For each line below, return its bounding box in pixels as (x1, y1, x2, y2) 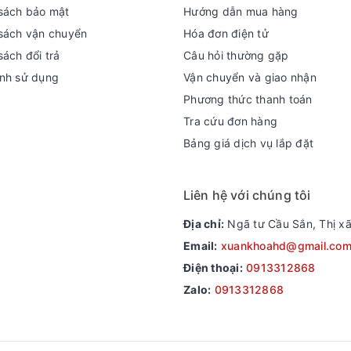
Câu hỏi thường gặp (183, 49, 289, 62)
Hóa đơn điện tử (183, 27, 269, 40)
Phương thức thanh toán (183, 92, 313, 106)
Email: (183, 239, 218, 252)
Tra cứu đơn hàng (183, 114, 277, 128)
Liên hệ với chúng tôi (183, 187, 311, 203)
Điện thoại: (183, 261, 243, 274)
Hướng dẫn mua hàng (183, 5, 299, 18)
